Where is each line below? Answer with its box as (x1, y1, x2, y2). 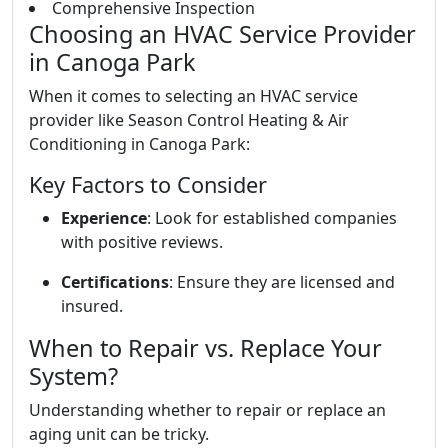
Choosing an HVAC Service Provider (29, 18, 416, 50)
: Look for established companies (147, 207, 397, 229)
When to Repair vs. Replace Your (29, 332, 382, 364)
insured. (61, 295, 123, 317)
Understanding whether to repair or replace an (29, 399, 386, 421)
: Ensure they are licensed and (169, 271, 395, 293)
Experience (61, 207, 147, 229)
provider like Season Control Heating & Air (29, 109, 349, 131)
